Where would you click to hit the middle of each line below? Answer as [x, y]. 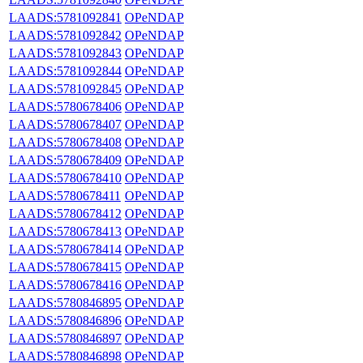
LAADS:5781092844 [65, 70]
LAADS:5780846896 [65, 320]
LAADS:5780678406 [65, 106]
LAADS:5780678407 [65, 124]
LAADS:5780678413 [65, 231]
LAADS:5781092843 [65, 53]
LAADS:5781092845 [65, 88]
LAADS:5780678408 [65, 142]
